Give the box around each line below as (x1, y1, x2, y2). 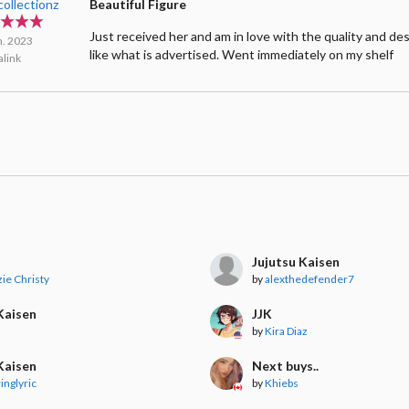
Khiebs (264, 375, 299, 390)
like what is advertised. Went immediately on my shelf (89, 46, 394, 62)
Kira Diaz (264, 323, 308, 338)
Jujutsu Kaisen (251, 253, 340, 269)
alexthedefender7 (264, 271, 354, 286)
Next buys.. (251, 357, 319, 373)
